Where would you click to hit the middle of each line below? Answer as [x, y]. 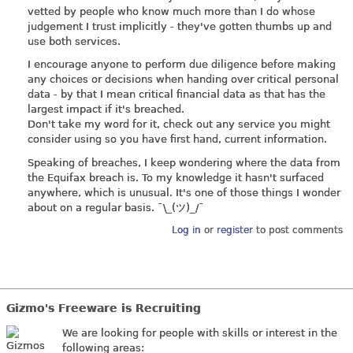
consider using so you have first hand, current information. [177, 139]
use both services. [74, 41]
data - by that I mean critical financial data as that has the [176, 95]
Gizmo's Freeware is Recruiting [104, 308]
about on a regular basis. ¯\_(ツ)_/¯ [116, 207]
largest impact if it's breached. [106, 110]
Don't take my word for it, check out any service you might [179, 124]
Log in [186, 230]
